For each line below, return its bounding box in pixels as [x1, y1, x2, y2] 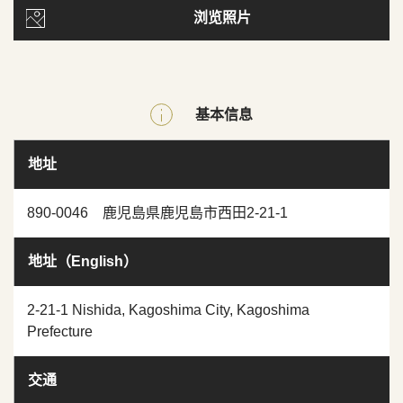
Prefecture [27, 324, 93, 340]
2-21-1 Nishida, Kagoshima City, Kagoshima [27, 302, 309, 318]
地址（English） [28, 254, 138, 270]
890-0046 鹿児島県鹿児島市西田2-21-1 [27, 205, 288, 221]
